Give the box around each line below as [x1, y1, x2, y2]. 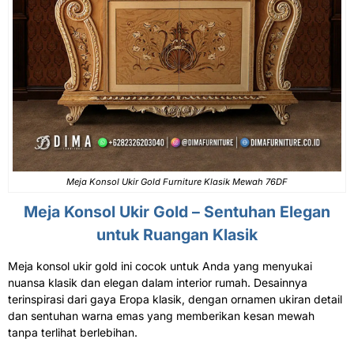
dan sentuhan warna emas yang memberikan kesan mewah [8, 309, 314, 323]
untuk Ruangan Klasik [96, 225, 258, 245]
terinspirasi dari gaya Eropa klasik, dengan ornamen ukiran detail [8, 292, 342, 307]
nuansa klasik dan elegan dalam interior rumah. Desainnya [8, 276, 307, 290]
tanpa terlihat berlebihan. [8, 326, 137, 340]
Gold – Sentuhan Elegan [149, 202, 330, 222]
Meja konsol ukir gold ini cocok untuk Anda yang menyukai [8, 259, 312, 273]
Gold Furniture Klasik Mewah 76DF [138, 176, 288, 188]
